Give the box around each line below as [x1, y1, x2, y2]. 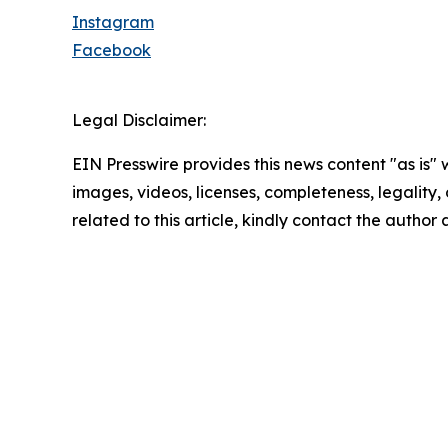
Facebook [72, 40, 151, 61]
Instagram [72, 12, 154, 33]
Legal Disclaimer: [72, 110, 206, 131]
